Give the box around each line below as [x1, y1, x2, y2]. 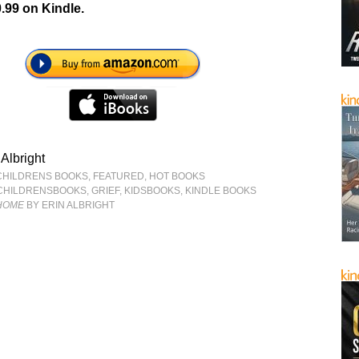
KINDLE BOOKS [185, 185, 257, 196]
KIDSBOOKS [124, 185, 181, 196]
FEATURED [93, 171, 145, 182]
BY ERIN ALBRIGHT [24, 200, 115, 211]
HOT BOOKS [149, 171, 206, 182]
